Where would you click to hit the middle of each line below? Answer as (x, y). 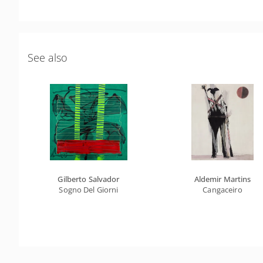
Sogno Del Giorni (89, 190)
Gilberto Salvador (89, 179)
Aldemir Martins (222, 179)
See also (48, 58)
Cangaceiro (222, 190)
